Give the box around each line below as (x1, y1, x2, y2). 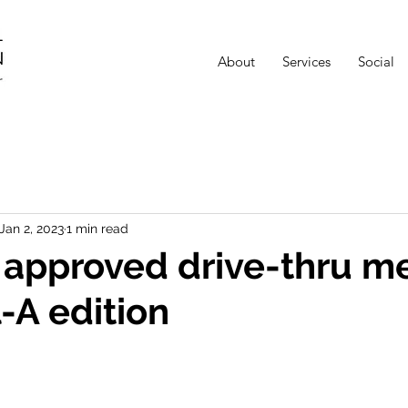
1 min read (66, 220, 128, 236)
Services (282, 53, 331, 70)
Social (358, 53, 394, 70)
